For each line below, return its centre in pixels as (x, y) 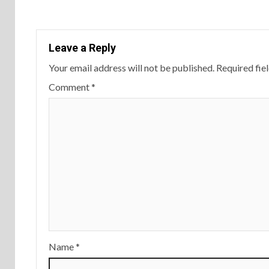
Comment (70, 87)
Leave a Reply (82, 48)
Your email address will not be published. (131, 68)
